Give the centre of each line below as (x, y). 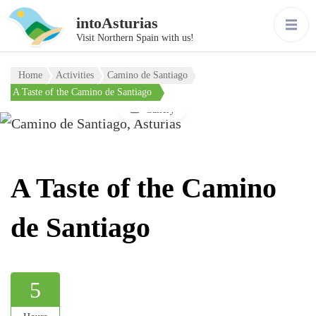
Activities (75, 75)
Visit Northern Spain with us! (135, 38)
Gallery (160, 109)
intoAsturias (117, 23)
